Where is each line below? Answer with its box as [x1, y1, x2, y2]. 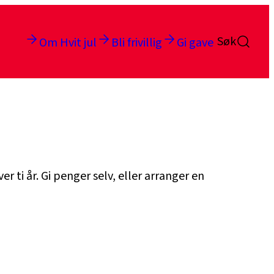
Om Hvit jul [39, 34, 97, 51]
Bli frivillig [111, 34, 162, 51]
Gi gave [177, 34, 213, 51]
